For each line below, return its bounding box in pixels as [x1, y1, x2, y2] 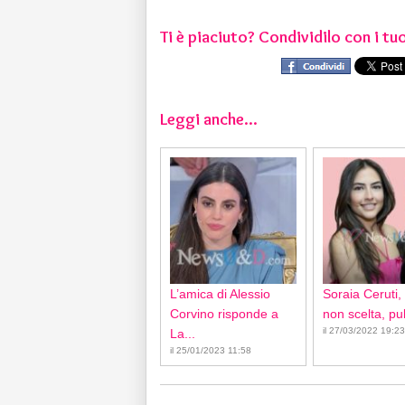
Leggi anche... [160, 108, 258, 129]
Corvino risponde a [170, 306, 278, 321]
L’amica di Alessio [170, 287, 270, 301]
